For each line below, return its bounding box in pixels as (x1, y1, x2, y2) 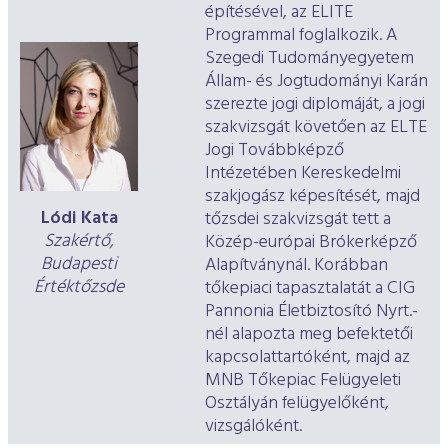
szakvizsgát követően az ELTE (205, 113, 427, 143)
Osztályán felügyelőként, (205, 389, 389, 419)
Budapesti (41, 249, 117, 279)
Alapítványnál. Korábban (205, 251, 388, 281)
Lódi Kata (40, 203, 118, 233)
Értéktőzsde (34, 272, 124, 302)
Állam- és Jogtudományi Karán (205, 67, 428, 97)
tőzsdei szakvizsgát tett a (205, 205, 391, 235)
